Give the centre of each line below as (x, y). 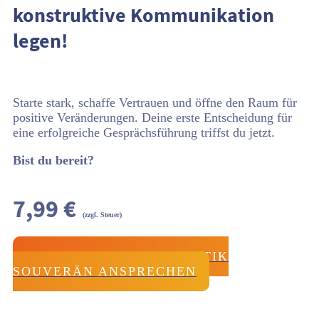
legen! (41, 41)
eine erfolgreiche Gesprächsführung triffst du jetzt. (144, 132)
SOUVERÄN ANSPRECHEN (105, 271)
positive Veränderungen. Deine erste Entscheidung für (152, 117)
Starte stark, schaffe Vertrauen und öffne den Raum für (155, 103)
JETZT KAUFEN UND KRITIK (127, 256)
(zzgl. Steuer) (102, 215)
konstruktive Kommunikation (143, 15)
